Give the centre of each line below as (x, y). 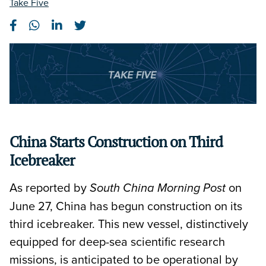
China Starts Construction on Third (116, 141)
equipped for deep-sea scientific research (117, 241)
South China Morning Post (158, 188)
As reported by (50, 187)
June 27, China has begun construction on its (126, 205)
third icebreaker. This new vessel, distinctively (129, 223)
